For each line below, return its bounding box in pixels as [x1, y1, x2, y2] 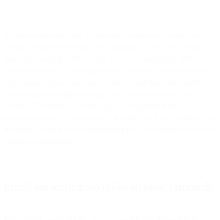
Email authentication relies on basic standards [4, 180, 212, 193]
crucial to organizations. [4, 137, 78, 145]
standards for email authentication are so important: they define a [4, 54, 203, 63]
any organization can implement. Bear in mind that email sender [4, 78, 201, 86]
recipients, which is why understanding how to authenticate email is [4, 125, 213, 134]
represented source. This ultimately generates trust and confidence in [4, 113, 215, 122]
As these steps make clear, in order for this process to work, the [4, 30, 198, 39]
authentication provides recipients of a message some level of [4, 89, 192, 98]
